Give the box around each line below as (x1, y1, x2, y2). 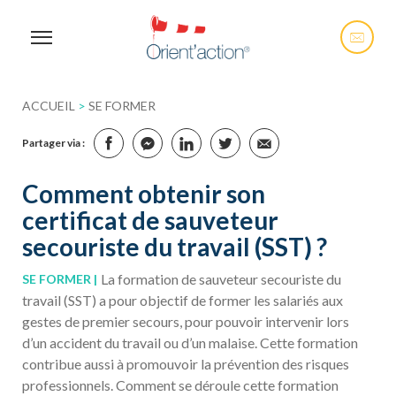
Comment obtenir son (22, 179, 265, 209)
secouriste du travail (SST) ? (22, 232, 327, 262)
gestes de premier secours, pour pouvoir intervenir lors (22, 313, 349, 330)
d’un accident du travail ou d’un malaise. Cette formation (22, 334, 358, 351)
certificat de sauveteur (22, 205, 278, 235)
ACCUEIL (22, 98, 75, 113)
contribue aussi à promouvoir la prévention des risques (22, 355, 349, 372)
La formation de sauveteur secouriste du (100, 270, 341, 287)
